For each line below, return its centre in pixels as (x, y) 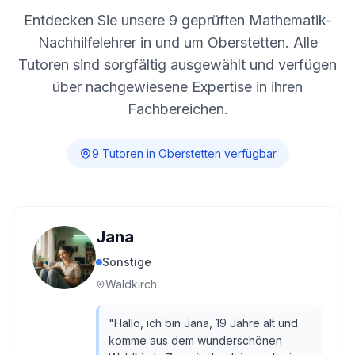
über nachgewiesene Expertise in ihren (177, 87)
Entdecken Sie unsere (96, 20)
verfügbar (248, 153)
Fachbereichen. (177, 109)
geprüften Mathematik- (254, 20)
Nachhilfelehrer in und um (122, 42)
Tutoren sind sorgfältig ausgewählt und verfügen (177, 65)
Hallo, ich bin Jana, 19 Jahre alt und (206, 323)
